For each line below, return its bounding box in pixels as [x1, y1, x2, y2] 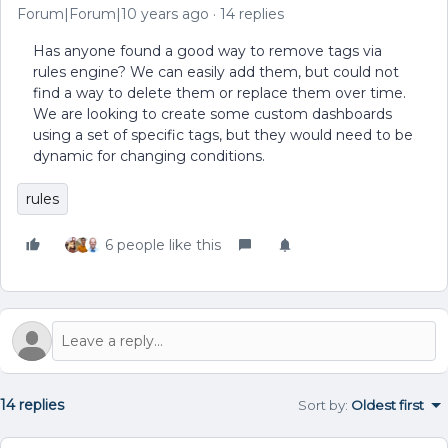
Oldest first [351, 397, 424, 413]
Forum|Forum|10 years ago [17, 5, 209, 23]
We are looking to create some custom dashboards [33, 105, 392, 123]
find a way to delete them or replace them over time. [33, 84, 406, 102]
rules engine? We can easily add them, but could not [33, 63, 399, 81]
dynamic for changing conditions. [33, 147, 265, 165]
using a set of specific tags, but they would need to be [33, 126, 413, 144]
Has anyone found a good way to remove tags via [33, 42, 382, 60]
